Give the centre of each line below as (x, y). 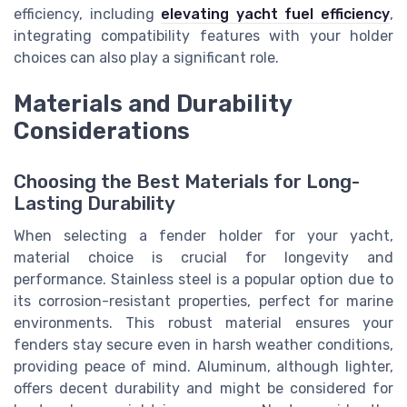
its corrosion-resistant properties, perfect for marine (203, 301)
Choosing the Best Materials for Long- (187, 181)
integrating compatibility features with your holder (203, 36)
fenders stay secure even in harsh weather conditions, (203, 344)
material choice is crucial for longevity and (203, 257)
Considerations (102, 130)
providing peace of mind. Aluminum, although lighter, (203, 366)
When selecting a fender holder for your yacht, (203, 235)
